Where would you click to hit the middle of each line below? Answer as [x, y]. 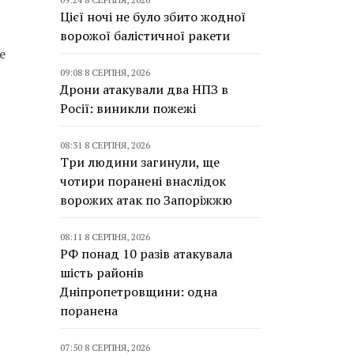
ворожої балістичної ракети [145, 36]
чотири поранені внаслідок [143, 181]
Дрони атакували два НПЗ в [144, 89]
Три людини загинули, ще [140, 162]
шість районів [102, 273]
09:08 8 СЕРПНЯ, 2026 [105, 72]
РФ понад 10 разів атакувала [146, 254]
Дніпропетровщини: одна [139, 292]
